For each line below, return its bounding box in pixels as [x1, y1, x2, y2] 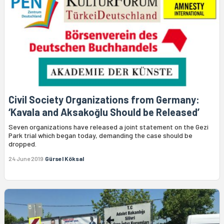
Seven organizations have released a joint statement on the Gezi [8, 122, 208, 131]
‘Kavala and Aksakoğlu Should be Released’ [8, 105, 199, 118]
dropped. [8, 139, 36, 148]
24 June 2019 [8, 154, 43, 162]
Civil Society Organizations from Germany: [8, 93, 199, 105]
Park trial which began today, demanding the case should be [8, 130, 192, 139]
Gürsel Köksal [45, 154, 84, 162]
